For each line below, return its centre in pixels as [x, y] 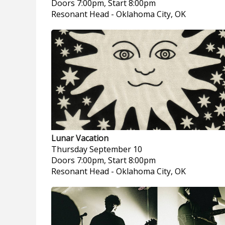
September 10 [116, 149]
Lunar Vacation [80, 138]
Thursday [69, 149]
